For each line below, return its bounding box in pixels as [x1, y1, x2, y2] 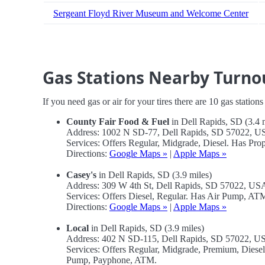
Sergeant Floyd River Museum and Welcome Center [53, 8, 248, 19]
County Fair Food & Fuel [66, 117, 169, 127]
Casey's [66, 170, 96, 180]
